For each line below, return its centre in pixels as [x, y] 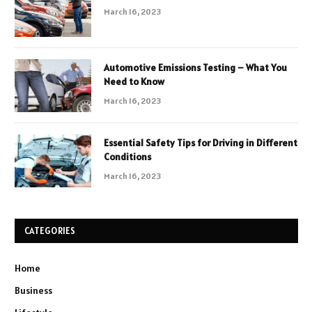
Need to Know [134, 82]
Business [33, 291]
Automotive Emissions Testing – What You [195, 68]
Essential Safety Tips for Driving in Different [201, 143]
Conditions [127, 157]
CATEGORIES [50, 231]
